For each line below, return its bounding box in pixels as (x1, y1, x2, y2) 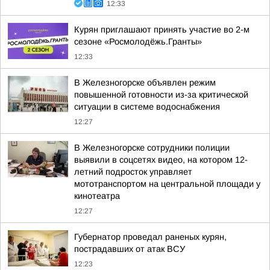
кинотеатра (74, 191, 120, 201)
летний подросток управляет (74, 167, 192, 177)
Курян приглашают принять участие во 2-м (74, 25, 250, 34)
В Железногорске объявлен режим (74, 78, 216, 87)
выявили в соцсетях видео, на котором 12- (74, 155, 248, 165)
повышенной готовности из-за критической (74, 90, 248, 99)
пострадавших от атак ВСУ (74, 244, 185, 254)
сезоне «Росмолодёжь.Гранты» (74, 37, 202, 46)
